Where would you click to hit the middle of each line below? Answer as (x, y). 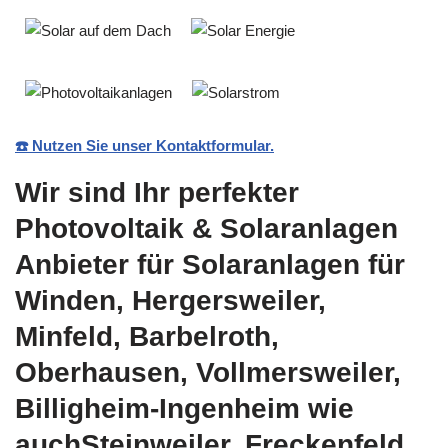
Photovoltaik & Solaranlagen (206, 228)
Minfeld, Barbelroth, (147, 336)
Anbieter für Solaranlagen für (210, 264)
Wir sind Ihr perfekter (157, 192)
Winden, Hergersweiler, (170, 300)
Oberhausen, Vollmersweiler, (208, 372)
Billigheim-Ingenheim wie (184, 408)
